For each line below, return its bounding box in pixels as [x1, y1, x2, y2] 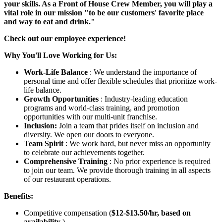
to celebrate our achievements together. [24, 148, 145, 157]
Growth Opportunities [24, 94, 101, 103]
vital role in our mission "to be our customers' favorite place [4, 8, 204, 17]
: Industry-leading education [101, 94, 188, 103]
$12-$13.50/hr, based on [111, 208, 191, 217]
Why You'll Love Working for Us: [4, 51, 117, 59]
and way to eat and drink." [4, 17, 95, 26]
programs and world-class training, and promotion [24, 103, 179, 112]
